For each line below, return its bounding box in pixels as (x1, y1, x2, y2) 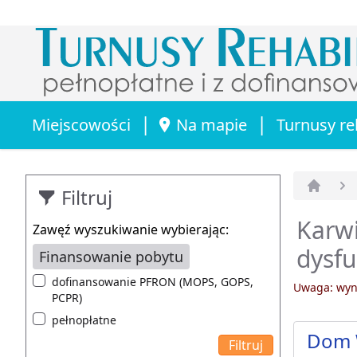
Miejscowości (32, 113, 131, 135)
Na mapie (176, 113, 247, 135)
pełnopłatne (52, 312, 116, 328)
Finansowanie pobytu (39, 246, 183, 266)
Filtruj (61, 183, 112, 210)
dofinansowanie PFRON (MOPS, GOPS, (52, 273, 253, 289)
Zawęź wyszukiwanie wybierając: (33, 220, 229, 238)
